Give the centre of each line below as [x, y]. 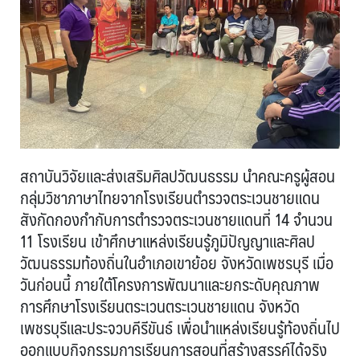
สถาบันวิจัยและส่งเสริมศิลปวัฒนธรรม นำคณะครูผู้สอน [178, 176]
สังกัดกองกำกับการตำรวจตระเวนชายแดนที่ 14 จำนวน [176, 219]
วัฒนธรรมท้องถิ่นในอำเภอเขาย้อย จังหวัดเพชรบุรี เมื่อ [177, 263]
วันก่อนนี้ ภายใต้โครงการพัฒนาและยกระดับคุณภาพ [170, 284]
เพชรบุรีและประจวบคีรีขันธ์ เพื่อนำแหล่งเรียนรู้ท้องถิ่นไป [180, 328]
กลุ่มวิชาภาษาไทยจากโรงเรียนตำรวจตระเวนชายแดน [170, 198]
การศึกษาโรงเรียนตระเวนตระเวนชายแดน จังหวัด [160, 306]
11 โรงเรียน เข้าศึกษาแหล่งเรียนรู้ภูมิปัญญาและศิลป [168, 241]
